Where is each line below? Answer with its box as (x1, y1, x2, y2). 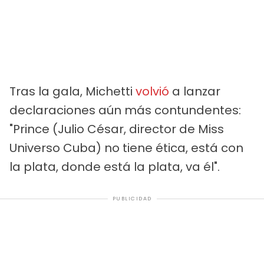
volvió (136, 83, 169, 100)
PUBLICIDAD (112, 195, 152, 203)
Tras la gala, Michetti (9, 83, 136, 100)
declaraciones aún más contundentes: (9, 102, 241, 119)
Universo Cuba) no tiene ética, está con (9, 140, 243, 157)
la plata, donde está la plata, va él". (9, 159, 220, 176)
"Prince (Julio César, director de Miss (9, 121, 224, 138)
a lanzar (169, 83, 220, 100)
